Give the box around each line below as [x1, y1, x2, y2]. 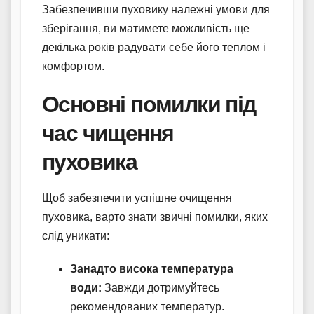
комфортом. [42, 60, 104, 73]
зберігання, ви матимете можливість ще [42, 22, 250, 35]
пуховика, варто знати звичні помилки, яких [42, 211, 268, 224]
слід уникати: [42, 230, 109, 243]
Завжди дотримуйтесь [102, 282, 219, 294]
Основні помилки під [42, 90, 256, 118]
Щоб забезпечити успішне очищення [42, 192, 232, 205]
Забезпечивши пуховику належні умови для [42, 4, 270, 16]
